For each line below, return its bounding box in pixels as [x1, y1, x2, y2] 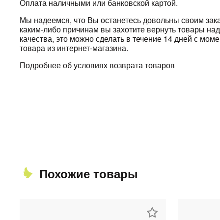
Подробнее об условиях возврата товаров [20, 59, 175, 71]
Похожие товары [39, 165, 138, 182]
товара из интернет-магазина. [20, 42, 128, 54]
